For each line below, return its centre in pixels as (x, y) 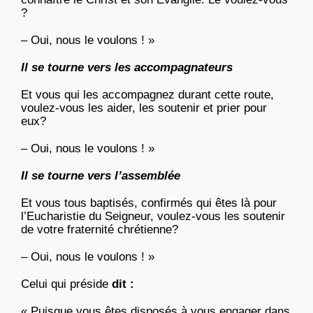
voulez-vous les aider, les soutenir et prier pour (144, 108)
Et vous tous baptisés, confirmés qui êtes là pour (149, 203)
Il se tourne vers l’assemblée (101, 176)
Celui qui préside (65, 284)
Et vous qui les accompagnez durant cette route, (147, 95)
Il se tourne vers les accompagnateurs (127, 68)
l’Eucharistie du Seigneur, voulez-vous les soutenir (153, 217)
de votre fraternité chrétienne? (100, 230)
